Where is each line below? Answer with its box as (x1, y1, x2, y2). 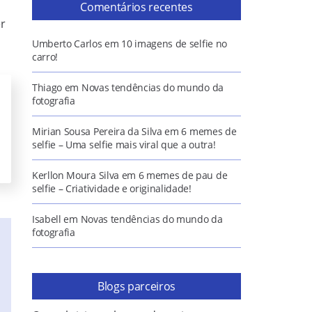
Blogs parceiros (97, 279, 176, 294)
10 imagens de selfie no (121, 37, 227, 50)
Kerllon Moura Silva (32, 169, 119, 182)
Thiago (32, 81, 63, 94)
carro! (32, 50, 58, 63)
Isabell (32, 212, 61, 226)
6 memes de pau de (138, 169, 228, 182)
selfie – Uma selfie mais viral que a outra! (32, 138, 216, 151)
